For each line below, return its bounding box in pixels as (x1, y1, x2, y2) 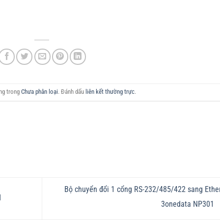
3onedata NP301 (161, 199, 216, 209)
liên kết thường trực (85, 87, 135, 95)
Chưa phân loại (21, 87, 58, 95)
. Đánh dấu (57, 87, 85, 95)
